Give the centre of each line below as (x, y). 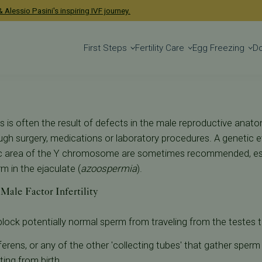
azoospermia (108, 168)
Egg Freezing (219, 48)
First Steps (105, 48)
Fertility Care (159, 48)
